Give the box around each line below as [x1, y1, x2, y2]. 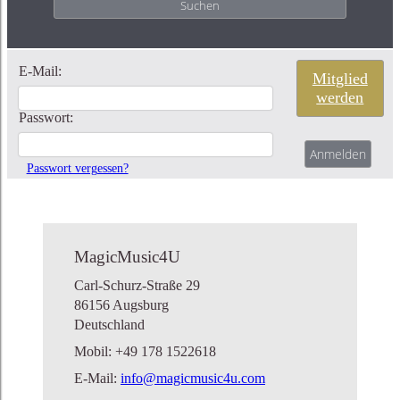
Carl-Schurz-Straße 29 [74, 277, 200, 293]
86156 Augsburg [74, 296, 169, 312]
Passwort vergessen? [26, 161, 129, 175]
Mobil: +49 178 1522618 [74, 343, 216, 359]
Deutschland [74, 316, 145, 332]
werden [316, 87, 364, 106]
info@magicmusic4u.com [121, 370, 265, 386]
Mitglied [312, 69, 368, 87]
